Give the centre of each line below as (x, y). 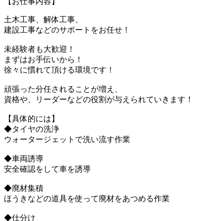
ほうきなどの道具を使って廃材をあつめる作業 (87, 198)
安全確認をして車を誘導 (47, 169)
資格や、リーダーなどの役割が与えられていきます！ (99, 99)
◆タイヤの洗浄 (32, 129)
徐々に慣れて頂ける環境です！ (59, 70)
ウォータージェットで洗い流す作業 (67, 139)
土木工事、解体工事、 (43, 19)
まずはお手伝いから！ (43, 59)
